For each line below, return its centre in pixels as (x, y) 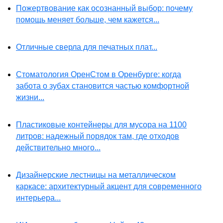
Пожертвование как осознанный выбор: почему (104, 8)
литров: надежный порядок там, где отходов (98, 136)
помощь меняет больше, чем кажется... (88, 20)
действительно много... (58, 148)
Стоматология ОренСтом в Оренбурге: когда (99, 75)
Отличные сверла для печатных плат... (87, 47)
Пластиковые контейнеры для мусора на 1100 (101, 125)
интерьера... (38, 198)
